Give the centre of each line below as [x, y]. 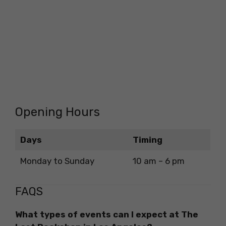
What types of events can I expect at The [107, 215]
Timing [147, 139]
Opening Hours [58, 112]
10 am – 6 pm [158, 161]
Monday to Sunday [57, 161]
